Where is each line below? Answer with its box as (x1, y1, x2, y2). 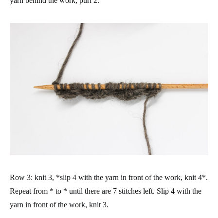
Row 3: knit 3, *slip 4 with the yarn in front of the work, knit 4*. (10, 173, 208, 182)
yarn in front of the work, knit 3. (10, 200, 109, 209)
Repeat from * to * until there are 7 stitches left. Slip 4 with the (10, 187, 201, 195)
